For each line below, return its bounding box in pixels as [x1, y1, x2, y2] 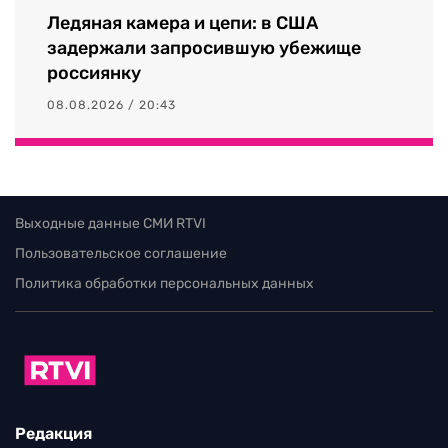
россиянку [47, 61, 141, 84]
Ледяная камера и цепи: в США [47, 11, 318, 34]
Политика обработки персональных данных [15, 274, 314, 292]
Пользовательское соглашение [15, 244, 227, 262]
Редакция [15, 424, 92, 444]
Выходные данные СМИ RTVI [15, 214, 206, 232]
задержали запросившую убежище [47, 36, 361, 59]
